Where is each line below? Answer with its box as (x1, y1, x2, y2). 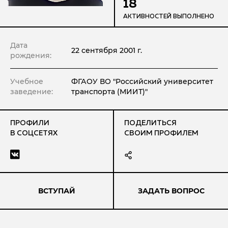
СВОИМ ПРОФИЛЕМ (124, 130, 198, 137)
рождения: (10, 51, 51, 60)
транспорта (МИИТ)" (71, 87, 148, 96)
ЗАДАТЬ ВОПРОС (137, 186, 205, 195)
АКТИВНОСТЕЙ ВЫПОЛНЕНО (123, 14, 214, 20)
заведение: (10, 87, 53, 96)
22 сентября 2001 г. (71, 46, 142, 55)
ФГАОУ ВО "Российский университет (71, 77, 213, 86)
